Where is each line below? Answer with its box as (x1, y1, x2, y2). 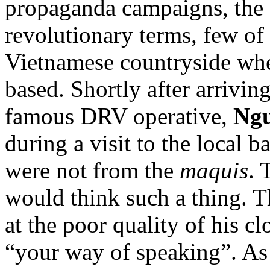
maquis (180, 157, 248, 183)
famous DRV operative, (5, 102, 233, 129)
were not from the (5, 157, 180, 183)
